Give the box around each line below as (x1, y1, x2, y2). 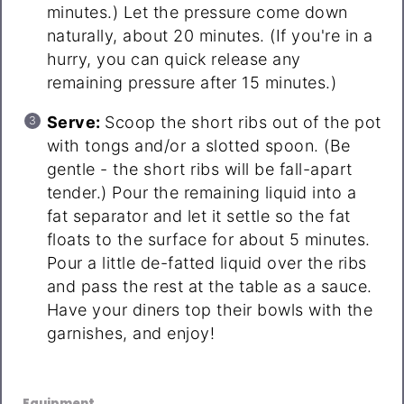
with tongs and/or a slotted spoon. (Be (46, 136, 351, 156)
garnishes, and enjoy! (46, 324, 216, 344)
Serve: (46, 113, 106, 133)
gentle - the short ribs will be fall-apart (46, 160, 353, 179)
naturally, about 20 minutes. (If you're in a (46, 26, 373, 46)
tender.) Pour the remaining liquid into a (46, 183, 357, 203)
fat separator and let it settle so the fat (46, 207, 351, 226)
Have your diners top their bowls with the (46, 300, 373, 320)
